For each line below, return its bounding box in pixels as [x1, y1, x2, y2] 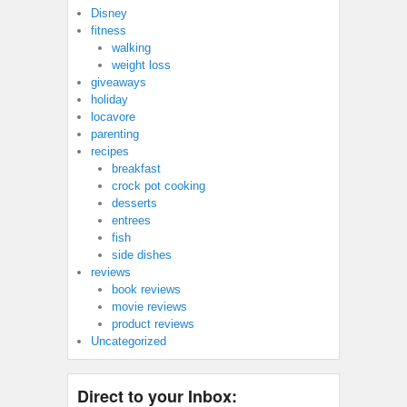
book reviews [111, 283, 181, 297]
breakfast [111, 162, 161, 176]
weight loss [111, 58, 171, 73]
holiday [91, 93, 128, 107]
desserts [111, 196, 157, 211]
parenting [91, 127, 139, 142]
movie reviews [111, 300, 187, 314]
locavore [91, 110, 135, 124]
